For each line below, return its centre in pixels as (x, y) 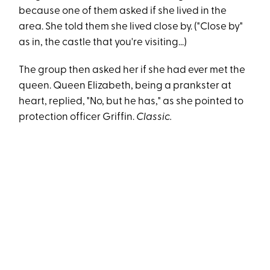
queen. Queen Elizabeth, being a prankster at (125, 86)
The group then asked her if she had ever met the (132, 70)
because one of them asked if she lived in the (123, 11)
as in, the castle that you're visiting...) (103, 42)
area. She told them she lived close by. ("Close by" (131, 27)
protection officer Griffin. (78, 117)
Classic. (154, 117)
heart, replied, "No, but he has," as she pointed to (131, 102)
